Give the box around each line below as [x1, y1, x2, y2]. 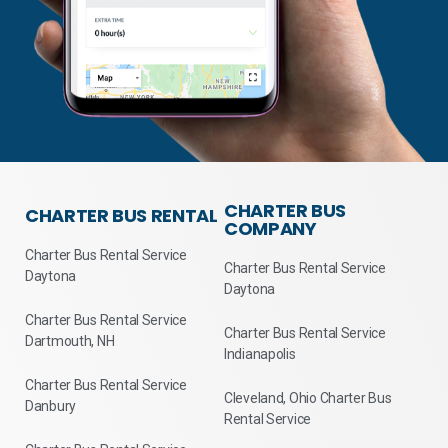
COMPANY [224, 215, 317, 241]
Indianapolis [224, 345, 296, 362]
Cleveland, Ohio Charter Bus [224, 389, 392, 406]
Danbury [25, 397, 77, 414]
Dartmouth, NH [25, 332, 115, 349]
